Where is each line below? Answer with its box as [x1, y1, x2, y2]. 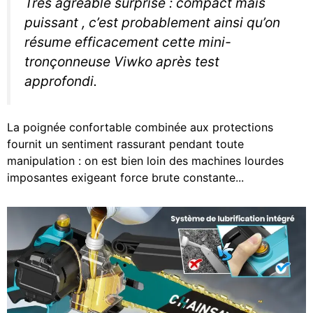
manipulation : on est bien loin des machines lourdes [7, 153, 284, 168]
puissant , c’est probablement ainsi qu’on [24, 13, 280, 31]
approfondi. [24, 72, 97, 89]
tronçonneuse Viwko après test [24, 52, 219, 70]
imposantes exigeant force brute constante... [7, 170, 244, 184]
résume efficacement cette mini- [24, 33, 231, 50]
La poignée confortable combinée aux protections [7, 119, 273, 134]
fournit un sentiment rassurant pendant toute [7, 136, 244, 151]
